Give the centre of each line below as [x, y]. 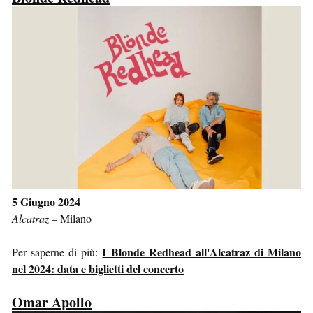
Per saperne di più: [57, 252]
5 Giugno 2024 [46, 202]
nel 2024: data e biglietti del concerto [98, 269]
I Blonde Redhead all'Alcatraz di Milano [202, 252]
